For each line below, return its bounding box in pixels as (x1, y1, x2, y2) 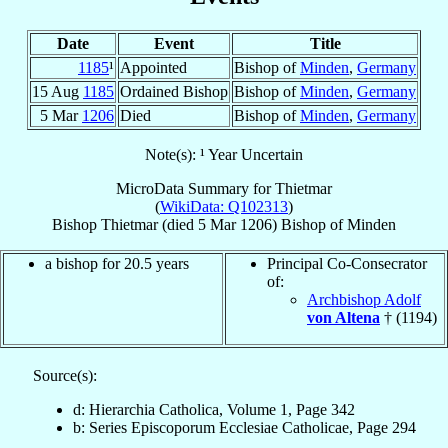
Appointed (120, 58, 187, 76)
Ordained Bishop (120, 82, 228, 100)
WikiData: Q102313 (160, 197, 288, 215)
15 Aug (32, 82, 83, 100)
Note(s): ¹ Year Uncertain (145, 145, 303, 163)
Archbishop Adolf (307, 290, 421, 308)
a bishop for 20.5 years (45, 254, 189, 272)
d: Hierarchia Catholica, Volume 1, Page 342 (72, 400, 355, 418)
